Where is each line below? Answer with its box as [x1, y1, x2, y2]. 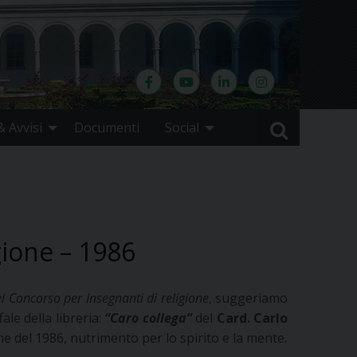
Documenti [74, 119, 139, 137]
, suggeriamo [208, 289, 288, 308]
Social [165, 119, 199, 137]
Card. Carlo [216, 309, 288, 328]
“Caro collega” [104, 309, 192, 328]
